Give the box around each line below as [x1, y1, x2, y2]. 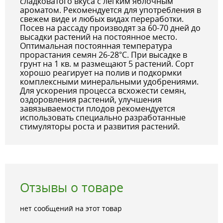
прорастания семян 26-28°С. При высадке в [20, 49, 187, 61]
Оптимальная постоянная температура [20, 40, 172, 52]
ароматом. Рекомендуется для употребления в [20, 4, 201, 16]
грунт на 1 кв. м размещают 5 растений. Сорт [20, 58, 194, 70]
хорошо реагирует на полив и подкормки [20, 67, 182, 79]
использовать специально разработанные [20, 112, 186, 123]
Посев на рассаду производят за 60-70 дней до [20, 22, 201, 34]
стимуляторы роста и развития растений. [20, 121, 180, 132]
